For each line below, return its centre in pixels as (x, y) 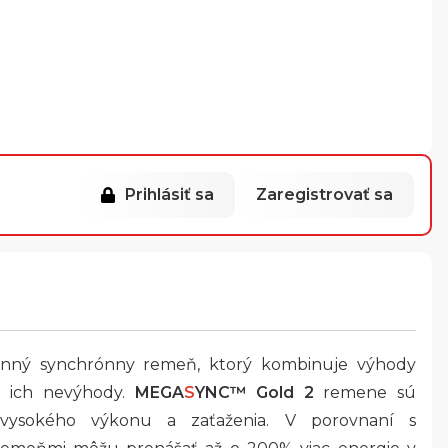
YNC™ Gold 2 (254, 392)
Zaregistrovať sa (324, 194)
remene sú (365, 392)
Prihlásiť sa (169, 194)
